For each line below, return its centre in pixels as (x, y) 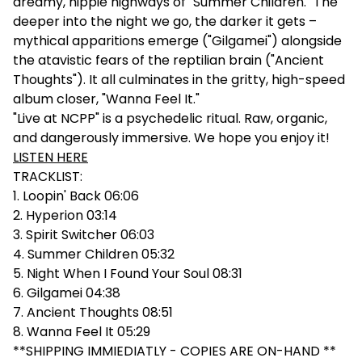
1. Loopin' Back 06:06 (76, 196)
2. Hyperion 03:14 (65, 216)
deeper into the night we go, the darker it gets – (165, 22)
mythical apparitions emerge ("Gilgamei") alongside (177, 41)
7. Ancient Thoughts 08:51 (93, 313)
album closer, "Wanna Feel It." (106, 99)
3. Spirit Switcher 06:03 (84, 235)
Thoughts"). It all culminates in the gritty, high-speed (179, 80)
